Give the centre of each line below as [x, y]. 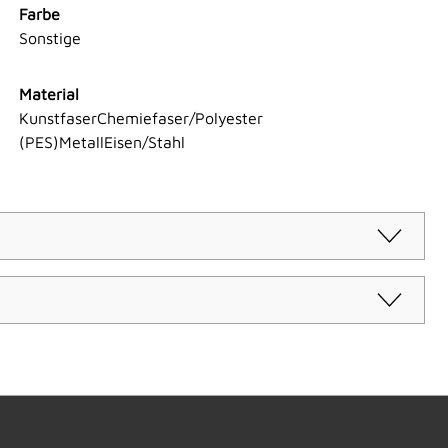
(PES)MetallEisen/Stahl [101, 142]
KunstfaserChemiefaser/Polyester [140, 118]
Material [48, 94]
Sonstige [49, 38]
